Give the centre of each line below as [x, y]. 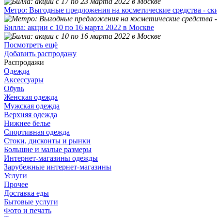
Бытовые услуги [31, 201]
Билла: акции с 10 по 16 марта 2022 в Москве [79, 27]
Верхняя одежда [31, 114]
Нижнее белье [27, 123]
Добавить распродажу [40, 53]
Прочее [16, 184]
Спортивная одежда [37, 132]
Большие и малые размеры [48, 149]
